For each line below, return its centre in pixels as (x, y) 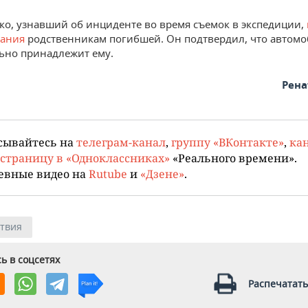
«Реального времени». (233, 158)
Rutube (108, 174)
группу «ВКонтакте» (228, 142)
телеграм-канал (121, 142)
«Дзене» (162, 174)
